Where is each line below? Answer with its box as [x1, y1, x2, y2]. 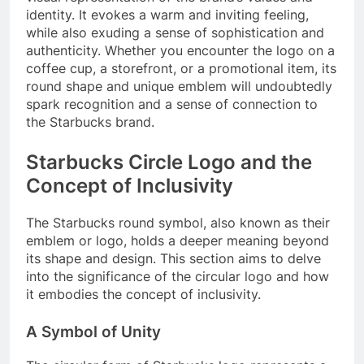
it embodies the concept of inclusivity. [26, 286, 261, 303]
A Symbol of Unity [26, 323, 161, 342]
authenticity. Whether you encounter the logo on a [26, 42, 335, 59]
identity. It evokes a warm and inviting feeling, [26, 6, 309, 24]
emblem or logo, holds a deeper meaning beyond [26, 232, 329, 249]
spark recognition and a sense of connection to [26, 96, 318, 113]
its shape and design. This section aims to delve [26, 250, 321, 267]
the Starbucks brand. [26, 114, 154, 131]
